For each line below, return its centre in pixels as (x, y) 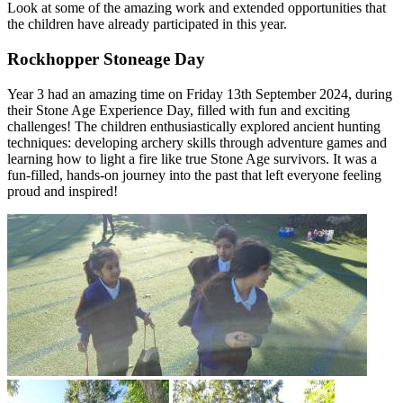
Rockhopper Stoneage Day (106, 58)
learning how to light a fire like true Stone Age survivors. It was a (192, 158)
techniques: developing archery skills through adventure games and (197, 142)
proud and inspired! (63, 191)
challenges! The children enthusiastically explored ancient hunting (194, 126)
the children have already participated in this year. (147, 24)
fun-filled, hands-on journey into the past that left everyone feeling (194, 175)
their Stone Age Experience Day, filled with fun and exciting (179, 110)
